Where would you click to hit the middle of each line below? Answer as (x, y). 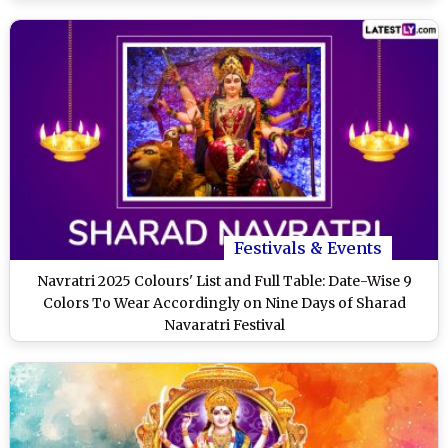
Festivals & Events (308, 248)
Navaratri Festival (224, 325)
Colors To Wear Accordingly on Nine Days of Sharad (224, 303)
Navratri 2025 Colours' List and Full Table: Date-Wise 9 (224, 281)
